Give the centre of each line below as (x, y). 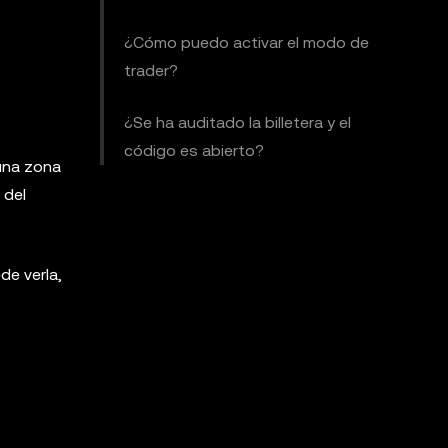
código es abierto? (194, 150)
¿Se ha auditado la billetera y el (237, 122)
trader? (151, 70)
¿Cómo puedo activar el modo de (246, 42)
